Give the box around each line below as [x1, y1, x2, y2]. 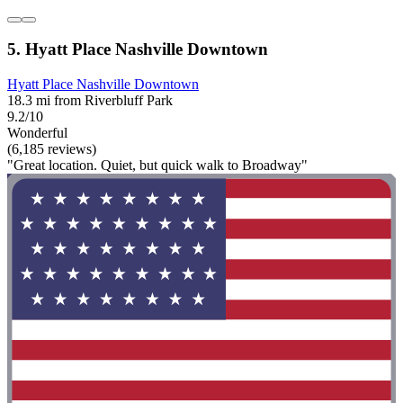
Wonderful [7, 125, 67, 141]
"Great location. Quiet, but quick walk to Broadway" [7, 157, 308, 174]
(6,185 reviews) [7, 141, 96, 157]
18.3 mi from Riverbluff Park [7, 93, 173, 109]
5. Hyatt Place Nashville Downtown [7, 40, 268, 59]
